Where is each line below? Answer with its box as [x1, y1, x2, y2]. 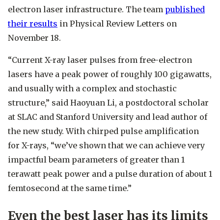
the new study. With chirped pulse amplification [8, 126, 199, 137]
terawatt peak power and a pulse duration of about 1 [8, 169, 212, 179]
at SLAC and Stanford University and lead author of [8, 112, 207, 122]
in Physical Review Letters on [57, 19, 177, 29]
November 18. [8, 33, 61, 43]
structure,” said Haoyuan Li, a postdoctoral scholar [8, 98, 209, 108]
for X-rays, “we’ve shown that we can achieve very [8, 140, 205, 151]
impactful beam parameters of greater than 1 [8, 155, 185, 165]
